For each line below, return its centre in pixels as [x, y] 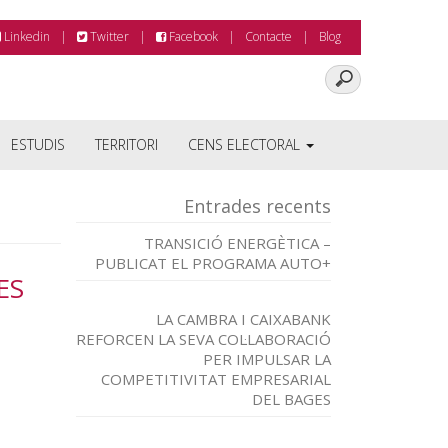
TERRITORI [126, 144]
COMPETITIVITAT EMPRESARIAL [216, 379]
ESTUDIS [38, 144]
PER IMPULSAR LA [267, 359]
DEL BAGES [291, 399]
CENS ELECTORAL [246, 144]
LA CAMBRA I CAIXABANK [243, 319]
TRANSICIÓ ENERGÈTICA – [237, 243]
